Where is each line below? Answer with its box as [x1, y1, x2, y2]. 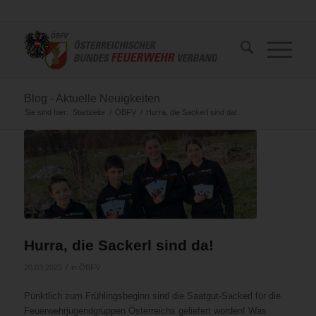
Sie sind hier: [24, 108, 68, 116]
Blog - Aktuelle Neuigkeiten [23, 92, 160, 104]
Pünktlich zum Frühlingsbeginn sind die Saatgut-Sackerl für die [23, 290, 281, 301]
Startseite [72, 108, 105, 116]
